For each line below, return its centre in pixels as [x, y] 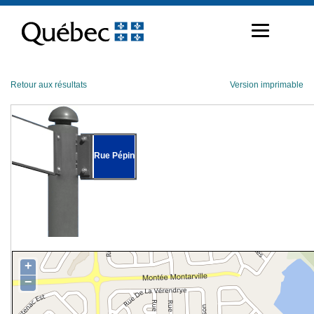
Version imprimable [267, 85]
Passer [23, 10]
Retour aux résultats [49, 85]
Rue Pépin [114, 155]
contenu [26, 32]
